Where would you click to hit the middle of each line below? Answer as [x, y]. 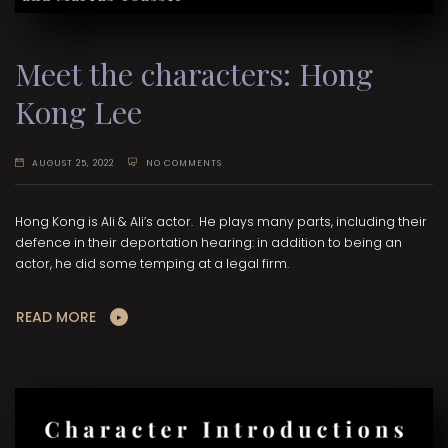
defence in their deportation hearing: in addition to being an [208, 243]
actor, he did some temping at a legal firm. [152, 264]
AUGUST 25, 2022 [73, 162]
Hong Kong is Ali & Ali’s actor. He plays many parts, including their [221, 222]
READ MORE [56, 317]
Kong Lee [78, 111]
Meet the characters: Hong [194, 73]
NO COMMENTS [183, 162]
